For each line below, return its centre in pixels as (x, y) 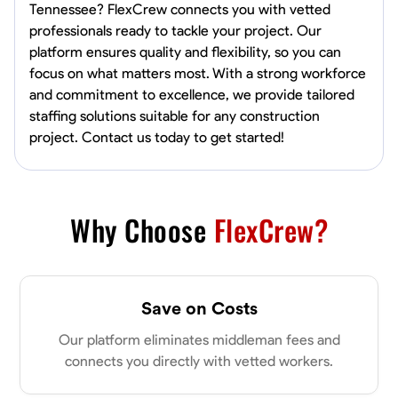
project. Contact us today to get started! (157, 137)
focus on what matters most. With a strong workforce (198, 73)
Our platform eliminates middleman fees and (199, 340)
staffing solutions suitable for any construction (175, 116)
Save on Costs (199, 308)
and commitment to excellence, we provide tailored (192, 95)
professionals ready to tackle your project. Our (175, 31)
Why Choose (142, 230)
